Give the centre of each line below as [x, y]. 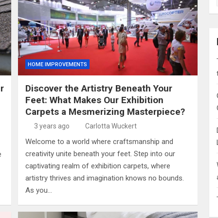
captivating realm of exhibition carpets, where [98, 166]
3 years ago [52, 126]
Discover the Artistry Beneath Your [99, 88]
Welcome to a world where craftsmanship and [99, 141]
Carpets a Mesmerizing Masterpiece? [105, 111]
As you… [39, 190]
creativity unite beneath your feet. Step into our [100, 154]
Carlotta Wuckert [111, 126]
